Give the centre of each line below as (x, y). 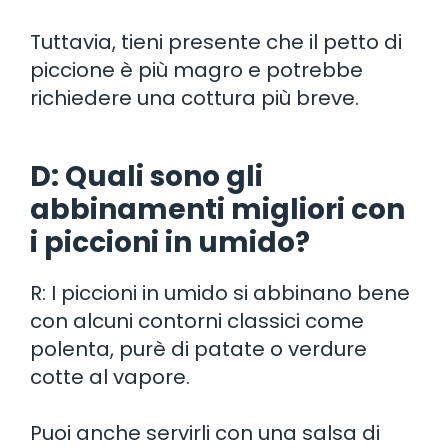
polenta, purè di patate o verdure (198, 348)
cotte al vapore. (110, 376)
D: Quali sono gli (146, 176)
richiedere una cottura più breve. (194, 97)
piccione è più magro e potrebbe (196, 69)
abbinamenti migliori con (217, 209)
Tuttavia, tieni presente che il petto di (216, 41)
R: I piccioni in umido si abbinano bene (220, 292)
